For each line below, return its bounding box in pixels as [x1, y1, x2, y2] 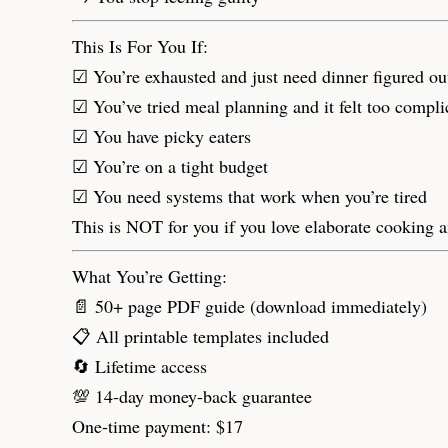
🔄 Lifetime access [72, 353, 207, 378]
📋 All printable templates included [72, 323, 329, 348]
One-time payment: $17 [72, 413, 243, 438]
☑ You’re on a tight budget [72, 153, 268, 178]
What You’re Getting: [72, 263, 227, 288]
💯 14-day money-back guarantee [72, 383, 312, 408]
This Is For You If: [72, 33, 208, 58]
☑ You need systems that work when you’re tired [72, 183, 427, 208]
